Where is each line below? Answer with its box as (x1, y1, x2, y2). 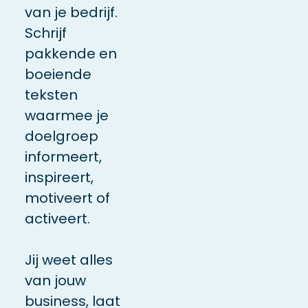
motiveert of (24, 188, 110, 208)
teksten (24, 85, 78, 104)
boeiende (24, 64, 91, 84)
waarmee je (24, 105, 109, 125)
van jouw (24, 270, 86, 290)
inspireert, (24, 167, 93, 187)
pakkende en (24, 43, 117, 63)
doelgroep (24, 126, 98, 146)
